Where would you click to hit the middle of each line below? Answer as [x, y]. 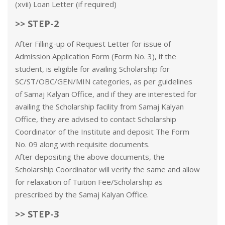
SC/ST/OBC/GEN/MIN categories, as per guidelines [104, 81]
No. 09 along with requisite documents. [82, 144]
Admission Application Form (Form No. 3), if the [96, 56]
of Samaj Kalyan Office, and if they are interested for [106, 94]
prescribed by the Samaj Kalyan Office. [82, 194]
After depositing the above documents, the [90, 157]
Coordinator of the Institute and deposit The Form [102, 132]
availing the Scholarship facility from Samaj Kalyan [99, 106]
